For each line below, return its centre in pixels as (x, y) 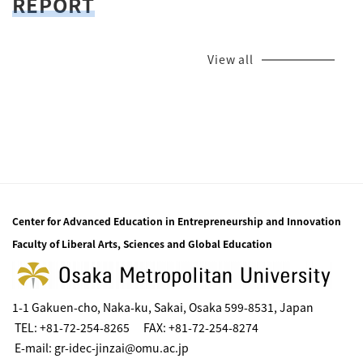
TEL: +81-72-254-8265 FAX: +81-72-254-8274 (135, 328)
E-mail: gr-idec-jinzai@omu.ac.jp (100, 348)
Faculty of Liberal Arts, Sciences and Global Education (142, 244)
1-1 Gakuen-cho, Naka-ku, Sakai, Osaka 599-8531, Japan (163, 307)
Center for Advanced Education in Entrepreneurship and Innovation (177, 221)
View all (231, 60)
